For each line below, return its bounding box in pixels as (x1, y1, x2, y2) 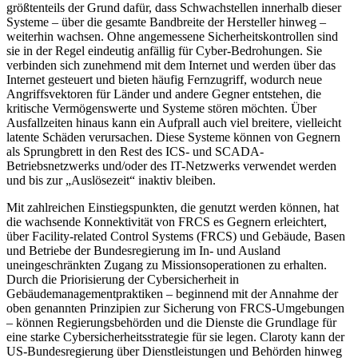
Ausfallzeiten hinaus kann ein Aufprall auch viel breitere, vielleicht (6, 116, 341, 130)
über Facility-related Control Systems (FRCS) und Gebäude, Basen (6, 229, 345, 244)
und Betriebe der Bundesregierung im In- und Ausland (6, 244, 280, 258)
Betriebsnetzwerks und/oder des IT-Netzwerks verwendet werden (6, 159, 336, 173)
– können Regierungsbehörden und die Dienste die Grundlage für (6, 316, 336, 330)
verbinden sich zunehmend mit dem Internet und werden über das (6, 58, 336, 73)
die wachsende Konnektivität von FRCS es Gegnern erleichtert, (6, 215, 327, 229)
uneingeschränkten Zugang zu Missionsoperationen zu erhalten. (6, 258, 327, 272)
